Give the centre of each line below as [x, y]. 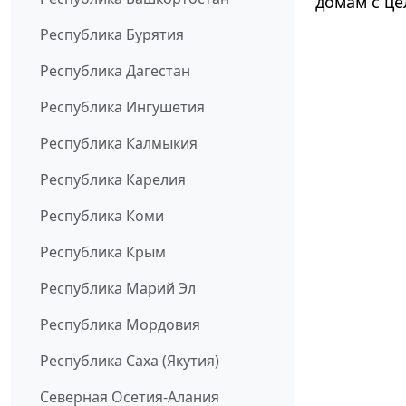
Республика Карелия [113, 180]
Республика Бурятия [112, 35]
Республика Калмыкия [119, 144]
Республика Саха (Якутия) [130, 361]
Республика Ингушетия [122, 107]
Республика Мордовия [120, 325]
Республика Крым [103, 252]
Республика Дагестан [115, 71]
